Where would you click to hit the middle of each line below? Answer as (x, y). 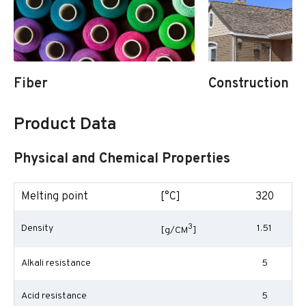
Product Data (65, 125)
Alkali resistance (56, 263)
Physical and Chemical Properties (122, 159)
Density (37, 228)
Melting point (55, 197)
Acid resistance (54, 296)
